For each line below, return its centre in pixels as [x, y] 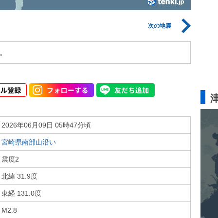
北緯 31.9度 [19, 176]
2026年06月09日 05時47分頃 [46, 125]
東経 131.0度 [21, 193]
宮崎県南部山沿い [29, 142]
